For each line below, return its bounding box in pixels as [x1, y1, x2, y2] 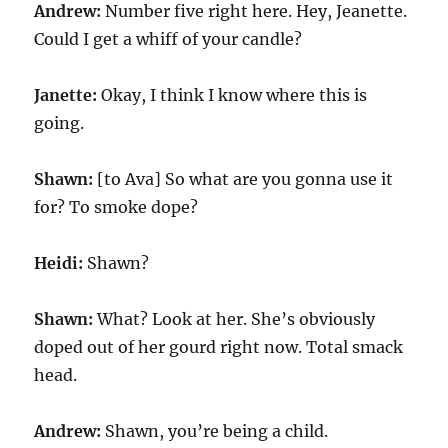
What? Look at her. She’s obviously [97, 309, 376, 330]
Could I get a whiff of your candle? [34, 29, 303, 50]
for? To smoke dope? [34, 197, 199, 218]
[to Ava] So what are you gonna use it [97, 169, 394, 190]
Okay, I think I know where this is [101, 85, 368, 106]
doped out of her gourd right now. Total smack [34, 337, 404, 358]
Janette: [34, 85, 102, 106]
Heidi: [34, 253, 88, 274]
